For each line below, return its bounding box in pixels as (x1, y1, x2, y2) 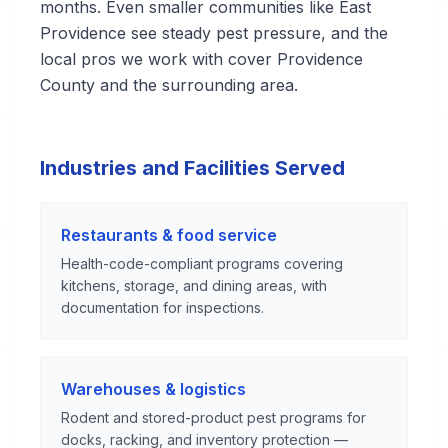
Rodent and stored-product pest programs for (61, 409, 366, 426)
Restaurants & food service (61, 225, 277, 245)
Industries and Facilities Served (40, 156, 345, 180)
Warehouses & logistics (61, 379, 246, 399)
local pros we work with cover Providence (40, 49, 363, 69)
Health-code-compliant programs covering (61, 255, 343, 272)
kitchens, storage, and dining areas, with (61, 277, 327, 294)
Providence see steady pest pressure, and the (40, 23, 388, 43)
